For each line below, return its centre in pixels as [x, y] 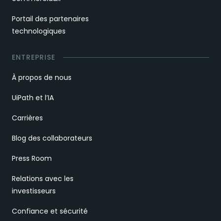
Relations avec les [43, 179]
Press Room [32, 158]
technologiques [39, 31]
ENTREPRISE [34, 57]
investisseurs [34, 191]
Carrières [27, 118]
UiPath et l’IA [33, 98]
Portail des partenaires [50, 19]
